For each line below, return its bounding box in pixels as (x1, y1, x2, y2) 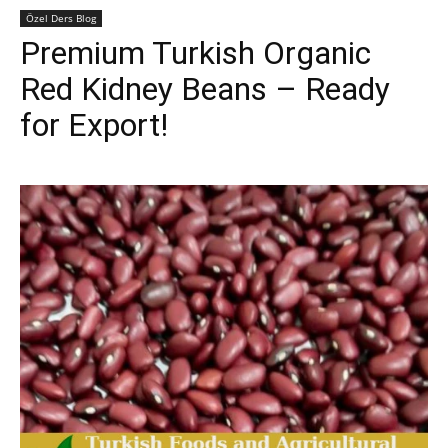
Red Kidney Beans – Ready (20, 70, 390, 108)
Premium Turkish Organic (20, 34, 371, 72)
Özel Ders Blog (26, 11, 96, 25)
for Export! (20, 106, 168, 144)
